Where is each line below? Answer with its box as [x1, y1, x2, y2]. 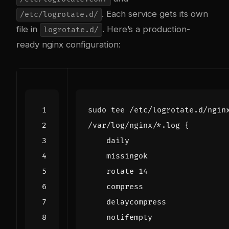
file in [16, 24, 40, 35]
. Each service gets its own [101, 9, 208, 19]
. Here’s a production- [102, 24, 190, 35]
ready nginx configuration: [16, 39, 121, 50]
